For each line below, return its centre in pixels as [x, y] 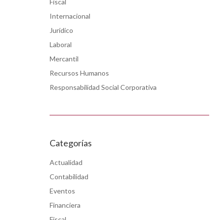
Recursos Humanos [79, 73]
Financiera [65, 205]
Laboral [61, 44]
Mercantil [64, 58]
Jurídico [61, 30]
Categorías [71, 143]
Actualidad [66, 162]
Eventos [62, 191]
